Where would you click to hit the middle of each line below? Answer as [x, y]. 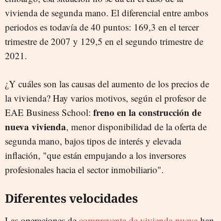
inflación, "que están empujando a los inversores [95, 155]
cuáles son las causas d [60, 84]
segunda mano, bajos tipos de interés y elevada [93, 141]
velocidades [102, 198]
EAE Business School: [49, 112]
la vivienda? [29, 98]
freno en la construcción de [147, 112]
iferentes [40, 198]
